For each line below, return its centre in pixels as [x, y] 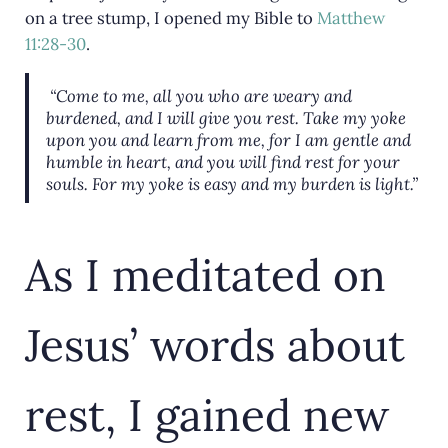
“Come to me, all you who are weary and [200, 96]
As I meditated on [205, 274]
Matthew [350, 18]
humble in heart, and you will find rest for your [222, 162]
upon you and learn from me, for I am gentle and [228, 140]
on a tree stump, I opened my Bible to [170, 18]
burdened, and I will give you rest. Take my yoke [225, 118]
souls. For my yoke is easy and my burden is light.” [231, 184]
